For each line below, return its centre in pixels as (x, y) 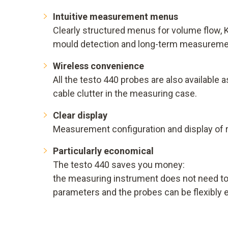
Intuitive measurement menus (116, 17)
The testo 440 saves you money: (119, 165)
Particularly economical (103, 151)
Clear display (80, 116)
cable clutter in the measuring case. (125, 94)
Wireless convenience (98, 66)
